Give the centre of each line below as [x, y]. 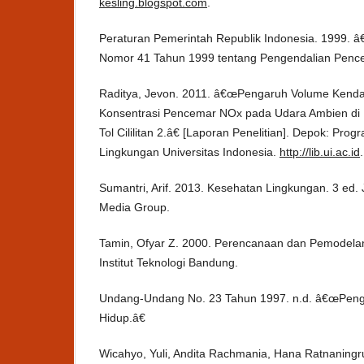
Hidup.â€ [122, 318]
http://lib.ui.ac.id [320, 152]
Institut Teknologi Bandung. [169, 263]
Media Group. [134, 208]
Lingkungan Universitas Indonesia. [189, 152]
